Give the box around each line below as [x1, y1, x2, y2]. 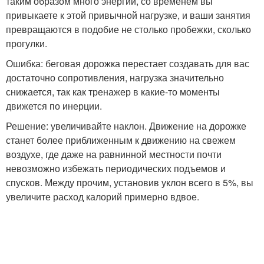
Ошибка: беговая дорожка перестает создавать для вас [6, 57, 249, 70]
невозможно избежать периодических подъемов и [6, 161, 226, 175]
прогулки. [6, 37, 47, 50]
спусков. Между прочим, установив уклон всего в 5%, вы [6, 176, 253, 189]
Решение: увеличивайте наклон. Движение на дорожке [6, 119, 246, 133]
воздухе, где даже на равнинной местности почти [6, 147, 222, 161]
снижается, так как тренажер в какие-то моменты [6, 85, 220, 98]
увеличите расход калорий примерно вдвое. [6, 190, 199, 203]
